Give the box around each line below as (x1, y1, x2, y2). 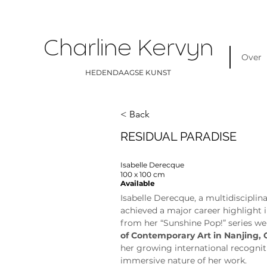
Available (120, 179, 156, 188)
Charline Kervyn (43, 39, 213, 61)
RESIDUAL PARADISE (120, 129, 237, 144)
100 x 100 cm (120, 170, 166, 179)
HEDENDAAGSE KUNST (85, 68, 171, 77)
